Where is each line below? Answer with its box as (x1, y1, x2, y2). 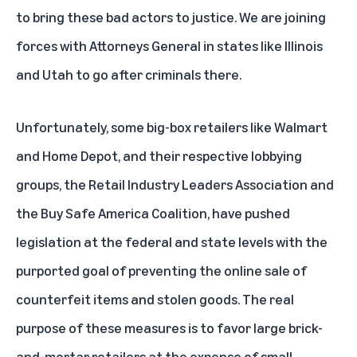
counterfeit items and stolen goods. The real (16, 290, 294, 308)
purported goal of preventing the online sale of (16, 261, 307, 279)
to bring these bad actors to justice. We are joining (16, 8, 326, 25)
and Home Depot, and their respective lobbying (16, 147, 302, 164)
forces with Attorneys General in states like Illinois (16, 37, 323, 54)
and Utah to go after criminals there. (16, 65, 241, 83)
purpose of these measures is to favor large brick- (16, 319, 323, 336)
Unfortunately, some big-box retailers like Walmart (16, 118, 328, 135)
